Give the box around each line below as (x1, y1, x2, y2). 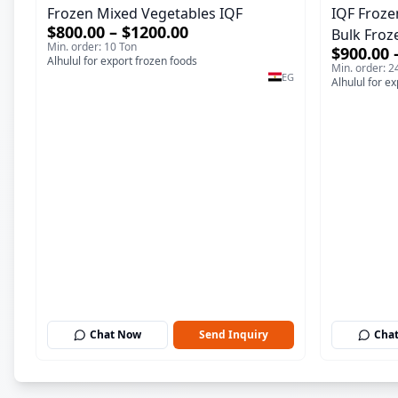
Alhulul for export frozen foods (47, 53, 197, 69)
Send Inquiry (199, 327, 268, 343)
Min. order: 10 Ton (47, 39, 137, 55)
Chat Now (90, 327, 141, 343)
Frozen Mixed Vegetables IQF (47, 4, 243, 24)
